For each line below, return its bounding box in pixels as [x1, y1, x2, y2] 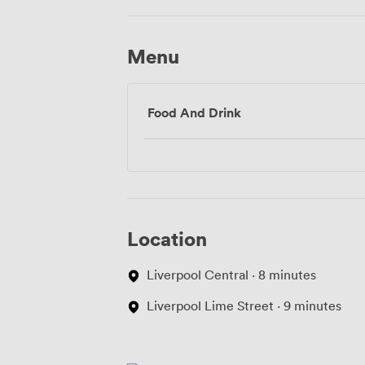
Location [127, 226, 207, 252]
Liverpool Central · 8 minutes [147, 266, 316, 284]
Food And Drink [147, 103, 241, 122]
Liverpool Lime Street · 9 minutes [147, 297, 341, 314]
